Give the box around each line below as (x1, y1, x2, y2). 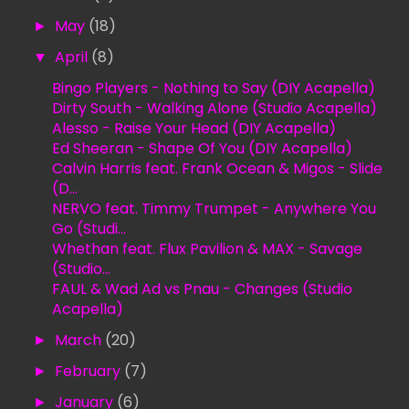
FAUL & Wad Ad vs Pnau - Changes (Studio (51, 278, 352, 299)
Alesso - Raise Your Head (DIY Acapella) (51, 117, 336, 139)
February (54, 360, 124, 382)
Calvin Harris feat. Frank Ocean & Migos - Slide (51, 157, 383, 179)
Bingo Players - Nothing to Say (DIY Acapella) (51, 77, 375, 99)
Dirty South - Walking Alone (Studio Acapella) (51, 97, 377, 119)
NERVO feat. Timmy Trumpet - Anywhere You (51, 197, 376, 219)
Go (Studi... (51, 217, 126, 239)
